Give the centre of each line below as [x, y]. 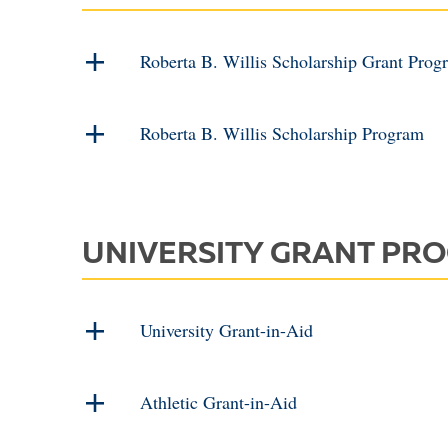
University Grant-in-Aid [226, 330]
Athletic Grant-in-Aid [218, 402]
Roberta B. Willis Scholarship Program [282, 133]
